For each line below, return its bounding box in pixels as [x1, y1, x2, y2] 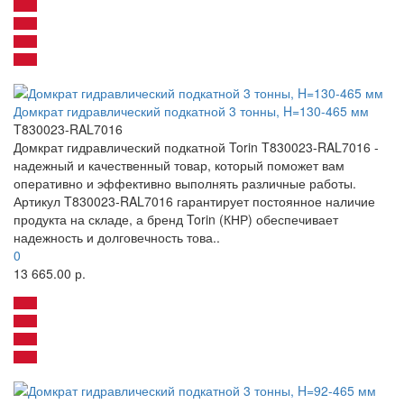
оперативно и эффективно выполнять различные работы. [14, 174, 356, 193]
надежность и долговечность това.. [14, 228, 220, 247]
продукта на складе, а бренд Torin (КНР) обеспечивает [14, 210, 338, 229]
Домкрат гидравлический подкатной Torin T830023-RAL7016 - [14, 138, 379, 157]
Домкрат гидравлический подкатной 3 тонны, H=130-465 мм [14, 102, 369, 121]
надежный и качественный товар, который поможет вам [14, 156, 344, 175]
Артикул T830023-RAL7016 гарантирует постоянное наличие [14, 192, 375, 211]
